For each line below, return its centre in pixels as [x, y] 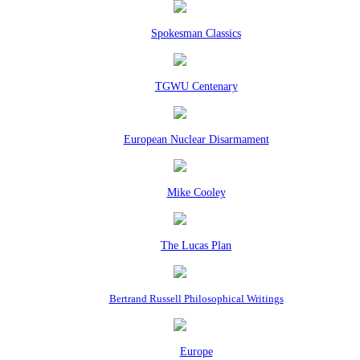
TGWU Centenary [196, 86]
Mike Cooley [196, 192]
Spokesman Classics [196, 33]
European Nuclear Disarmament [196, 139]
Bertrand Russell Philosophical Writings [196, 299]
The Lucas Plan [196, 245]
